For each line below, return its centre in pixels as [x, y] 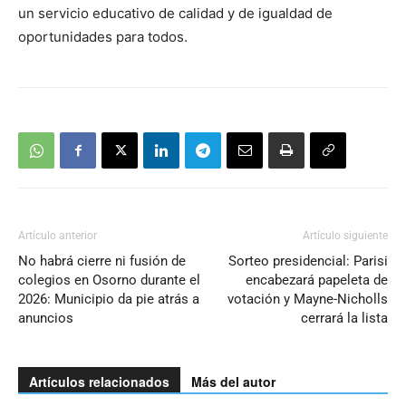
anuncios [46, 318]
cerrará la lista [344, 318]
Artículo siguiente [345, 236]
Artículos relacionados [99, 382]
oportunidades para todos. [103, 37]
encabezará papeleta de [317, 280]
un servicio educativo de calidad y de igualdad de [175, 13]
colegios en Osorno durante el [109, 280]
